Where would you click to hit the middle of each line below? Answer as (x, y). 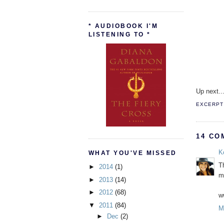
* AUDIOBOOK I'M (123, 26)
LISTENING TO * (120, 34)
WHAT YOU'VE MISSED (133, 153)
